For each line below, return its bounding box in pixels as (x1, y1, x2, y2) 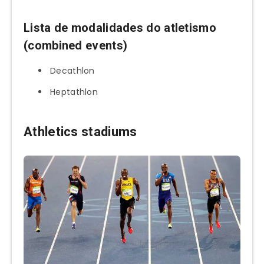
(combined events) (24, 38, 128, 53)
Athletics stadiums (24, 124, 137, 139)
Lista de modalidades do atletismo (24, 21, 216, 35)
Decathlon (50, 65, 95, 77)
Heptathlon (50, 86, 98, 98)
